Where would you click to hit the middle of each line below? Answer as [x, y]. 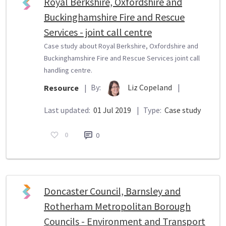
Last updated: [68, 110]
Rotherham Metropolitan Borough [117, 206]
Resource [61, 88]
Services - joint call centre [98, 32]
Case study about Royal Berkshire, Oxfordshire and [121, 46]
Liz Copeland [151, 87]
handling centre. [68, 70]
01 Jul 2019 [112, 110]
